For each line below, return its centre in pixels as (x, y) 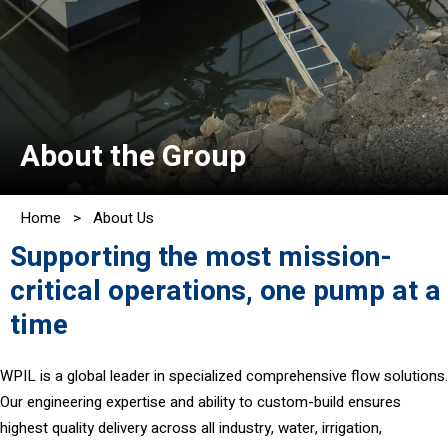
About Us (123, 217)
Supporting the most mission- (201, 257)
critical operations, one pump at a (225, 291)
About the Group (133, 156)
